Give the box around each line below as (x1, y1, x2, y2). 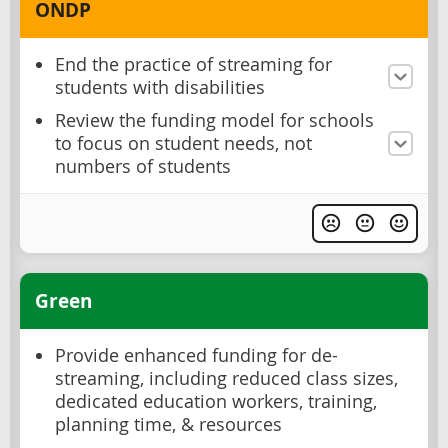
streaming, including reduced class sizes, (55, 366, 398, 390)
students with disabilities (55, 76, 265, 100)
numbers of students (55, 155, 231, 179)
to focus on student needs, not (55, 132, 312, 156)
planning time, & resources (55, 412, 282, 436)
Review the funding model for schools (55, 109, 374, 133)
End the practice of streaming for (55, 53, 332, 77)
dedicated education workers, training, (55, 389, 377, 413)
